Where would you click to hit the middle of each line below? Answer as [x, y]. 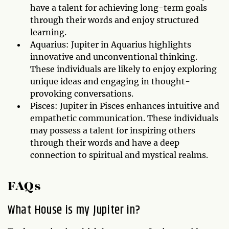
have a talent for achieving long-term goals [119, 8]
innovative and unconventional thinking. [114, 57]
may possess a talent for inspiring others [113, 130]
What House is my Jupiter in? [74, 210]
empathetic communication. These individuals [124, 118]
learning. [48, 32]
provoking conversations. [82, 94]
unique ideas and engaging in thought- [110, 81]
